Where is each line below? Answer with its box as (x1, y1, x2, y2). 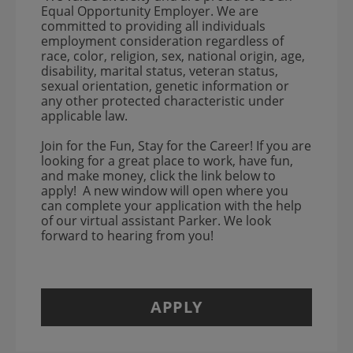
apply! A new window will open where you (41, 182, 288, 199)
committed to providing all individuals (41, 17, 266, 35)
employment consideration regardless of (41, 32, 284, 50)
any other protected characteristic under (41, 92, 284, 110)
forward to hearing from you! (41, 227, 214, 244)
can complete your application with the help (41, 197, 302, 214)
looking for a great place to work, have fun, (41, 152, 293, 169)
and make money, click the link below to (41, 167, 276, 184)
